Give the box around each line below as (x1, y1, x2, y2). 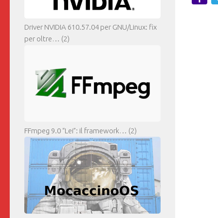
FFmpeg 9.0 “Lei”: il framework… (24, 127, 127, 135)
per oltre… (24, 35, 60, 43)
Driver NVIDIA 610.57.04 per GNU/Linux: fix (24, 23, 157, 32)
